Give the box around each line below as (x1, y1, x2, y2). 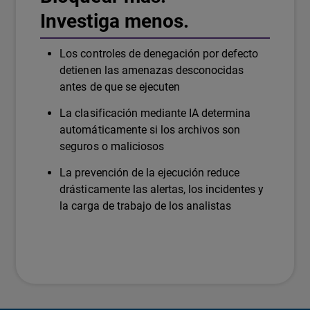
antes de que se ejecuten (60, 80, 180, 93)
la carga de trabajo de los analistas (60, 199, 231, 212)
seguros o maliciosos (60, 139, 164, 153)
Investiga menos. (40, 9, 189, 33)
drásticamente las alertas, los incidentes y (60, 182, 264, 196)
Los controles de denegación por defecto (60, 46, 259, 60)
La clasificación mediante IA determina (60, 106, 251, 120)
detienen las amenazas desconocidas (60, 63, 244, 77)
